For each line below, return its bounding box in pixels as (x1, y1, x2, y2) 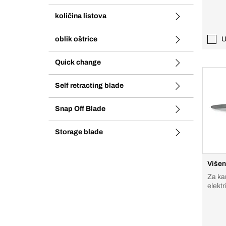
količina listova (55, 12, 106, 20)
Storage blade (55, 128, 103, 136)
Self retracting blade (55, 82, 124, 89)
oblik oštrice (55, 35, 97, 43)
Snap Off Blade (55, 105, 105, 112)
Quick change (55, 59, 101, 66)
